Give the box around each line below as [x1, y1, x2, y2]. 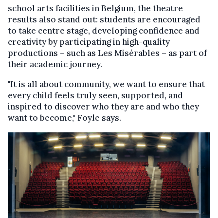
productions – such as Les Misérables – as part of [8, 47, 207, 58]
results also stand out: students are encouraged [8, 14, 200, 25]
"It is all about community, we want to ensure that [8, 78, 205, 90]
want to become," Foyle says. [8, 112, 121, 123]
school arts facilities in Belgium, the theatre [8, 2, 183, 14]
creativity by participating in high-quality [8, 36, 170, 47]
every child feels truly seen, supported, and [8, 90, 183, 101]
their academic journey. [8, 58, 102, 70]
